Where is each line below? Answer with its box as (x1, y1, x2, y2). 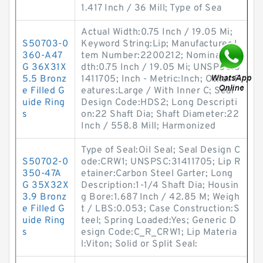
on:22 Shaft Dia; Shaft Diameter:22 (81, 109, 239, 120)
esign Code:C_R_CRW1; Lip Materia (81, 227, 237, 238)
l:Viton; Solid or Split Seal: (81, 238, 198, 250)
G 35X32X (22, 180, 69, 191)
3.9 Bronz (22, 191, 67, 203)
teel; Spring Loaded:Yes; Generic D (81, 215, 236, 227)
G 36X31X (22, 62, 66, 73)
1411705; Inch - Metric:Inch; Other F (81, 73, 240, 85)
